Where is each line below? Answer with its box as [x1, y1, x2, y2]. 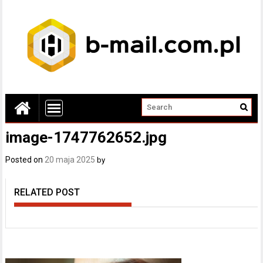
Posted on [5, 155, 45, 164]
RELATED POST [14, 187, 80, 198]
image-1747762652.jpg [5, 129, 167, 146]
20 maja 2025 [45, 155, 96, 164]
